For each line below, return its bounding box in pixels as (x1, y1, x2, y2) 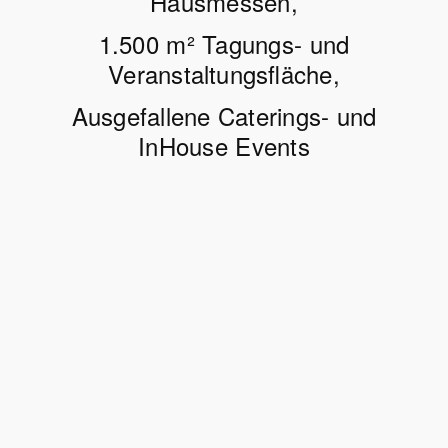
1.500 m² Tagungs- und (98, 26, 350, 62)
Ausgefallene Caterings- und (71, 98, 377, 134)
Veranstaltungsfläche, (108, 56, 340, 92)
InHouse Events (138, 128, 310, 164)
